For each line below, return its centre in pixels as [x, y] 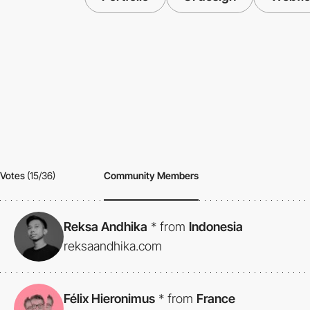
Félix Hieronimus [109, 298]
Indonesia [216, 226]
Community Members [151, 176]
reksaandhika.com [113, 246]
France [216, 298]
